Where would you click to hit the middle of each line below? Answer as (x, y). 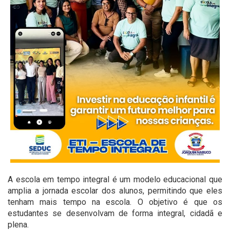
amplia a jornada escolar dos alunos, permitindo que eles (115, 191)
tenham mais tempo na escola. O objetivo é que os (115, 202)
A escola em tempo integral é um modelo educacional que (115, 180)
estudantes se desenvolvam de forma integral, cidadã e (115, 214)
